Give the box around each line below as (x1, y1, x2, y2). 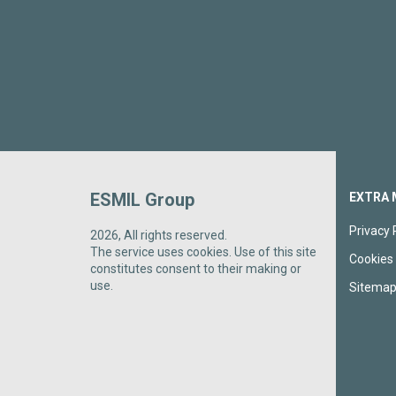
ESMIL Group (90, 189, 194, 211)
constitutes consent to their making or (90, 262, 301, 277)
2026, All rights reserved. (90, 228, 227, 243)
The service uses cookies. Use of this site (90, 245, 316, 260)
